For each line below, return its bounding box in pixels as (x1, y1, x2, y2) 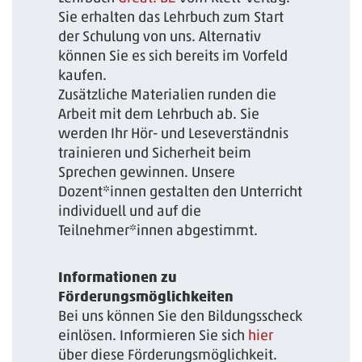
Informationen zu (58, 267, 178, 285)
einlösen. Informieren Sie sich (58, 326, 249, 344)
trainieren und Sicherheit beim (58, 143, 252, 162)
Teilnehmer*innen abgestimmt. (58, 221, 259, 239)
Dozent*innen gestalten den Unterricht (58, 182, 303, 200)
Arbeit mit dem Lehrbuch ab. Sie (58, 104, 260, 123)
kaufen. (58, 65, 107, 84)
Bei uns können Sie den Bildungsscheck (58, 306, 303, 325)
